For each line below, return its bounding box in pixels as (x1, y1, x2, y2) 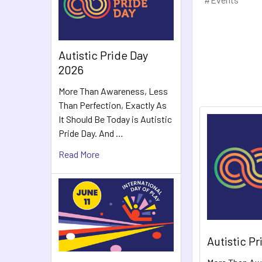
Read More (58, 148, 99, 160)
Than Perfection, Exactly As (58, 99, 167, 111)
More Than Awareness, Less (58, 85, 168, 96)
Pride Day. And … (58, 127, 123, 139)
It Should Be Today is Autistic (58, 113, 172, 125)
